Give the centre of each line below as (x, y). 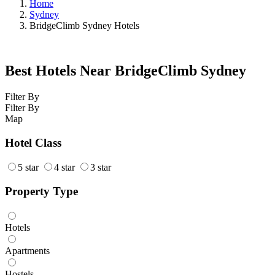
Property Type (41, 192)
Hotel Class (33, 142)
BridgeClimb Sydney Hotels (84, 26)
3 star (101, 168)
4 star (64, 168)
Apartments (27, 250)
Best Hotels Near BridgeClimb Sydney (126, 71)
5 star (28, 168)
